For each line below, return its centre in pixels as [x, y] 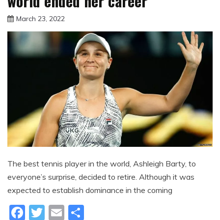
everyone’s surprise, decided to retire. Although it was [101, 177]
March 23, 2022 [41, 18]
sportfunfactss [96, 27]
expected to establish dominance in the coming [90, 190]
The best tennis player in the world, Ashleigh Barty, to [102, 164]
